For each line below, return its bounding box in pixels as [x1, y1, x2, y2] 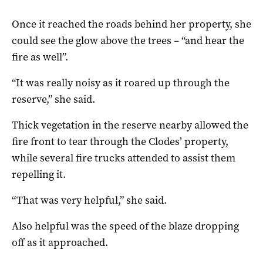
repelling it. [12, 167, 66, 181]
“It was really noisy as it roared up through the [12, 75, 230, 90]
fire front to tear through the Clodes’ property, [12, 134, 228, 149]
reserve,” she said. [12, 92, 95, 106]
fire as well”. [12, 49, 68, 64]
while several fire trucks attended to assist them [12, 150, 235, 165]
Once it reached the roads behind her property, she [12, 16, 251, 31]
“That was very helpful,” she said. [12, 193, 167, 207]
